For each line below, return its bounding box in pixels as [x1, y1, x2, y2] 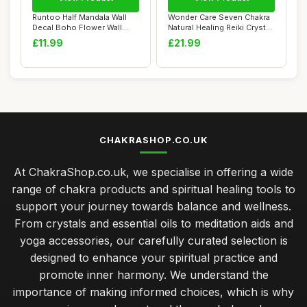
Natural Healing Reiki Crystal [168, 23, 272, 32]
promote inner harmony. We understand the [38, 268, 269, 282]
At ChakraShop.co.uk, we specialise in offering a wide [14, 165, 293, 179]
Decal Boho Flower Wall [32, 23, 122, 32]
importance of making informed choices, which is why [13, 285, 294, 299]
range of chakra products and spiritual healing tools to [12, 182, 295, 196]
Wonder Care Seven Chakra [168, 12, 270, 22]
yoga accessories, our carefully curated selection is [19, 234, 288, 247]
